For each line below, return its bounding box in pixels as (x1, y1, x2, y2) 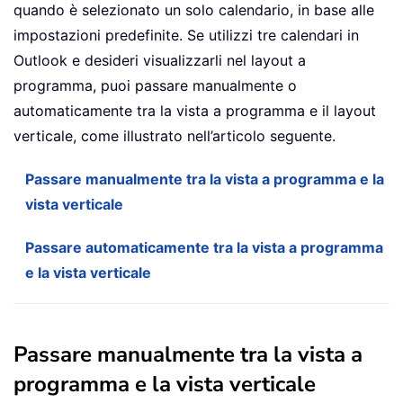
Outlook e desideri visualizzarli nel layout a (13, 51, 306, 70)
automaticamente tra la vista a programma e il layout (13, 102, 376, 121)
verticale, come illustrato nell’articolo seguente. (13, 127, 336, 146)
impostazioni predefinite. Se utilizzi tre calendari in (13, 26, 359, 45)
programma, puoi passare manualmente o (13, 76, 297, 95)
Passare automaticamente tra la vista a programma (25, 238, 383, 257)
